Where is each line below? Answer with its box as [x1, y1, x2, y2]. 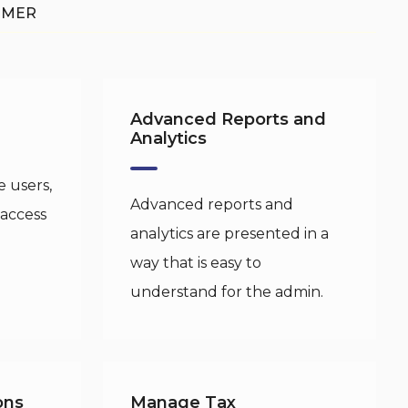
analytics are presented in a [129, 225, 329, 242]
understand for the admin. [129, 283, 323, 301]
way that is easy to [129, 254, 261, 271]
